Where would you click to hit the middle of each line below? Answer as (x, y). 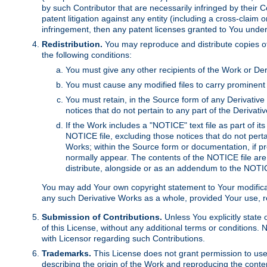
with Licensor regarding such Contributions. (123, 239)
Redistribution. (72, 44)
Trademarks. (66, 254)
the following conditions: (87, 55)
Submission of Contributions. (102, 217)
